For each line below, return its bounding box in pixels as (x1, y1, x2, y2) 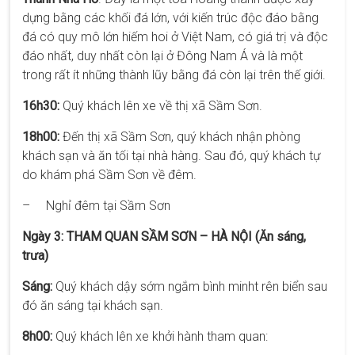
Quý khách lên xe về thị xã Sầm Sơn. (59, 97, 263, 113)
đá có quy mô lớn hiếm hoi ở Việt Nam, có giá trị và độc (22, 29, 329, 44)
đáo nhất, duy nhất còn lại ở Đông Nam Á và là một (22, 48, 303, 63)
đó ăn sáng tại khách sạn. (22, 297, 164, 313)
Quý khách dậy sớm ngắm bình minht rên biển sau (52, 278, 328, 294)
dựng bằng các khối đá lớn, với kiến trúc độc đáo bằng (22, 10, 319, 25)
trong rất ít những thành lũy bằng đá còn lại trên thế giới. (22, 67, 326, 82)
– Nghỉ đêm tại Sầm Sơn (22, 197, 171, 213)
